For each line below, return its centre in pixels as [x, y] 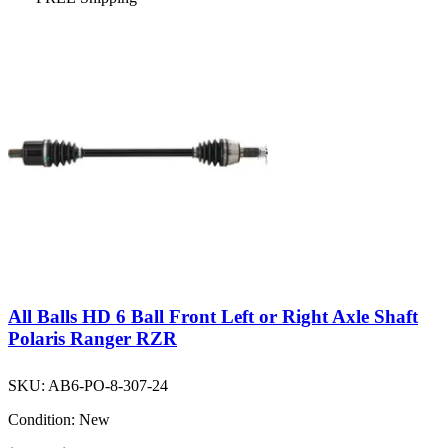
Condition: [41, 419]
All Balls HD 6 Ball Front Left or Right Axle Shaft [213, 316]
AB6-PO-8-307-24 [108, 385]
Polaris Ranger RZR [92, 338]
